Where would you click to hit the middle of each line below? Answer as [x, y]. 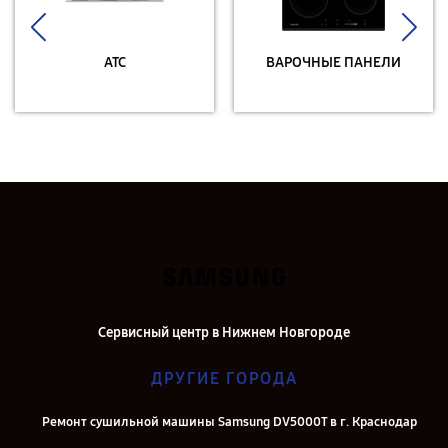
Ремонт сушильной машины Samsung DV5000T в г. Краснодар [229, 422]
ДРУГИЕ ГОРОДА [224, 378]
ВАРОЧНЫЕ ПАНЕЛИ [333, 62]
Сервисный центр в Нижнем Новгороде [224, 332]
